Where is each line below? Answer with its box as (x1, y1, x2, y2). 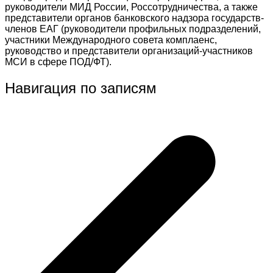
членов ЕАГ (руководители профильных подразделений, (5, 23, 261, 34)
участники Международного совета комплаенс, (5, 34, 217, 45)
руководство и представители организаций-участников (5, 45, 253, 56)
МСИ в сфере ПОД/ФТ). (5, 56, 112, 67)
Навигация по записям (5, 79, 157, 96)
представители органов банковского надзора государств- (5, 12, 264, 23)
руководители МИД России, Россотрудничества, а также (5, 1, 258, 12)
